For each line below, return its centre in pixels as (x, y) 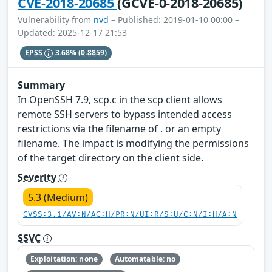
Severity (38, 177)
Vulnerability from (56, 20)
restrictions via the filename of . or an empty (119, 128)
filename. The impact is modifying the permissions (133, 143)
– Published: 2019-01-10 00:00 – (174, 20)
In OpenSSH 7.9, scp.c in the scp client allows (120, 99)
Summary (41, 85)
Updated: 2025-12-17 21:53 (72, 33)
